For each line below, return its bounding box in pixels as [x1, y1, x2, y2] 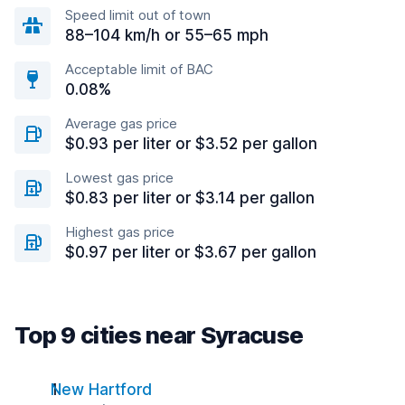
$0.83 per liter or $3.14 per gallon [65, 189, 315, 207]
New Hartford [51, 381, 152, 399]
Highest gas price [65, 223, 174, 240]
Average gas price [65, 115, 177, 132]
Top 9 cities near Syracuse [14, 321, 304, 349]
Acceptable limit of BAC [65, 61, 213, 78]
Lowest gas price [65, 169, 174, 186]
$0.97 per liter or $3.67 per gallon [65, 243, 316, 261]
